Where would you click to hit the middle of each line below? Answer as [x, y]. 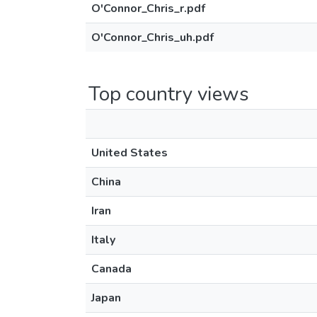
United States [129, 153]
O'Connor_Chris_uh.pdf [152, 38]
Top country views [169, 94]
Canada [111, 269]
